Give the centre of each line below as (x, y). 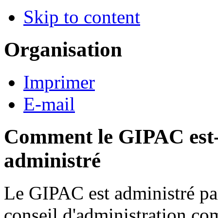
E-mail (49, 104)
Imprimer (59, 82)
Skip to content (82, 17)
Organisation (63, 49)
